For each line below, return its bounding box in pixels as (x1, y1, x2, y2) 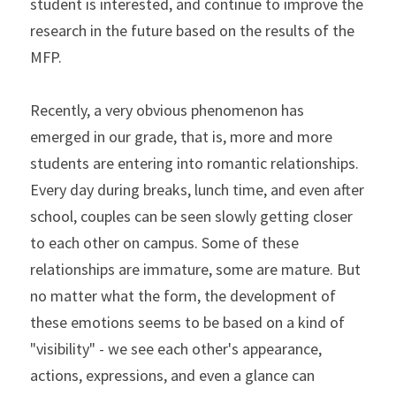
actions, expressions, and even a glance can (30, 365, 315, 385)
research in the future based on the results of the (30, 20, 354, 41)
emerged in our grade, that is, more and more (30, 126, 332, 147)
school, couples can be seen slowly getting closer (30, 206, 353, 226)
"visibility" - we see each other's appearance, (30, 339, 322, 359)
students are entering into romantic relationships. (30, 153, 359, 173)
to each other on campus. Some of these (30, 232, 299, 253)
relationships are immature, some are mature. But (30, 259, 361, 279)
